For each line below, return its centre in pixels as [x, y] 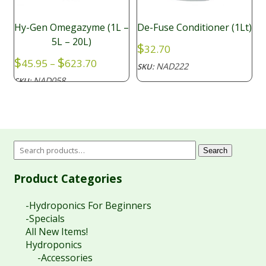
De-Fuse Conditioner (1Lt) [195, 27]
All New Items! [56, 232]
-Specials [45, 219]
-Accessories [65, 258]
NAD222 [172, 66]
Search [216, 151]
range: [111, 73]
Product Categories [68, 179]
